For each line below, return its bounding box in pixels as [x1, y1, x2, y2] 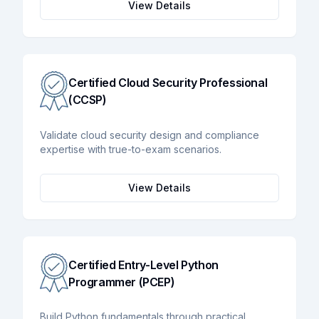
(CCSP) [68, 92, 107, 107]
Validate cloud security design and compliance [40, 128, 259, 141]
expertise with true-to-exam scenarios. [40, 142, 221, 155]
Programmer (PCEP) [68, 274, 175, 289]
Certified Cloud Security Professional [68, 75, 268, 90]
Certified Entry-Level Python [68, 257, 219, 272]
